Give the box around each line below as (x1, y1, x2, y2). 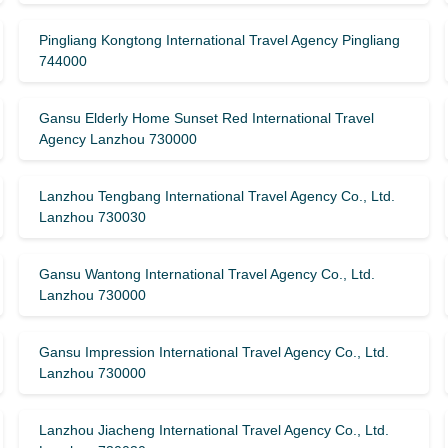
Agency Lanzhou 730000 (38, 131, 197, 147)
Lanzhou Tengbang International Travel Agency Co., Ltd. (38, 188, 395, 204)
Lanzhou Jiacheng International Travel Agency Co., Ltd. (38, 422, 389, 438)
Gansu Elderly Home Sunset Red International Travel (38, 110, 374, 126)
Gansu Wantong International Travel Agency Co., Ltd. (38, 266, 375, 282)
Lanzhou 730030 (38, 209, 146, 225)
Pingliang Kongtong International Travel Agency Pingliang (38, 32, 400, 48)
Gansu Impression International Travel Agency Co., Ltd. (38, 344, 389, 360)
